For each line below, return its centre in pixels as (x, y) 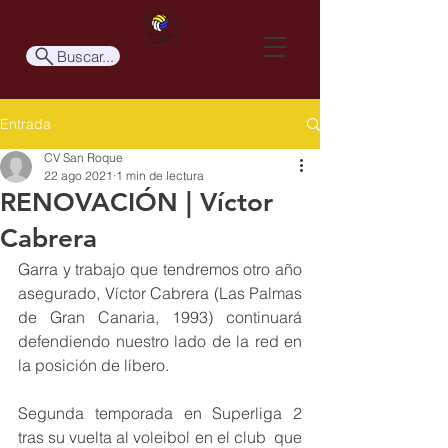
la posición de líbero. (95, 365)
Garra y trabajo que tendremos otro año (160, 269)
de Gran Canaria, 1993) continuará (160, 317)
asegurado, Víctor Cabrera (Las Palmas (160, 293)
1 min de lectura (160, 175)
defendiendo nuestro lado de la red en (160, 341)
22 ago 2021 (78, 175)
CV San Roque (83, 157)
